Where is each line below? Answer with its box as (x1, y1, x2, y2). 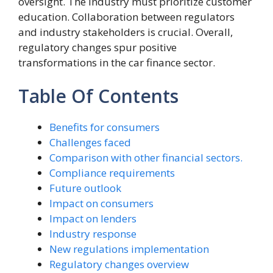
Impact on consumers (49, 196, 154, 210)
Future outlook (49, 181, 121, 195)
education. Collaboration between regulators (18, 9, 235, 24)
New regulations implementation (49, 242, 209, 256)
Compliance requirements (49, 166, 175, 180)
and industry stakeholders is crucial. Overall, (18, 24, 233, 39)
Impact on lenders (49, 211, 136, 225)
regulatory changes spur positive (18, 40, 177, 54)
